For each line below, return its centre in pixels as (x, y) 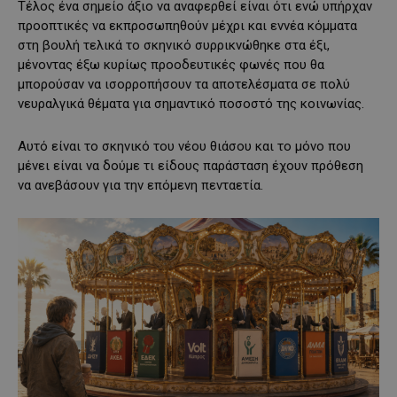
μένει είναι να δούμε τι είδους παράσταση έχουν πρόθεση (191, 166)
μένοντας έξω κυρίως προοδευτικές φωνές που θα (171, 65)
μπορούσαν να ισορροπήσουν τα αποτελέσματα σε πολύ (184, 84)
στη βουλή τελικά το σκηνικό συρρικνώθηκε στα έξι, (174, 45)
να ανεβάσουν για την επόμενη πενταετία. (140, 185)
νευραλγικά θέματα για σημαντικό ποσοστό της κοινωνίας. (195, 104)
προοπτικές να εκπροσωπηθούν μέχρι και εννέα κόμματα (187, 26)
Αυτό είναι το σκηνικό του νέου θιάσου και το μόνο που (184, 146)
